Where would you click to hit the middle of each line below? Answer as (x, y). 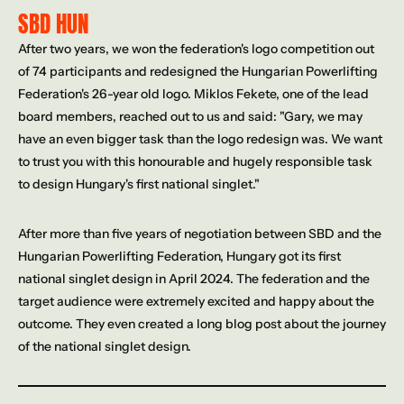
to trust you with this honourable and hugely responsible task (195, 161)
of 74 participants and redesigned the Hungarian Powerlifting (198, 71)
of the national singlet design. (105, 346)
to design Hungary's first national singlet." (139, 184)
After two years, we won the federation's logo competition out (196, 49)
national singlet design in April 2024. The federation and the (194, 279)
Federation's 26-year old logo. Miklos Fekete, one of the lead (193, 94)
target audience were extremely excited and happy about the (196, 301)
